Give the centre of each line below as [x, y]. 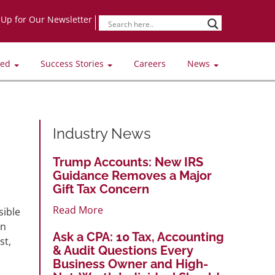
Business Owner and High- [130, 264]
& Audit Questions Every [123, 250]
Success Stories [73, 64]
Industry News [102, 133]
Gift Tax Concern [101, 189]
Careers [150, 64]
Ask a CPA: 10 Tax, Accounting [138, 237]
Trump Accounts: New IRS [128, 162]
